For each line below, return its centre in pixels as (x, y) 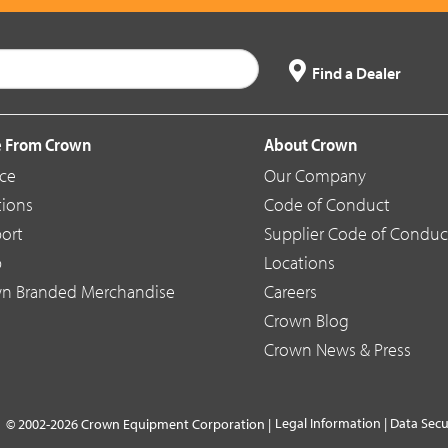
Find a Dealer (356, 73)
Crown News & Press (337, 350)
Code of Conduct (327, 205)
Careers (290, 292)
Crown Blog (306, 321)
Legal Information (328, 423)
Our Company (315, 176)
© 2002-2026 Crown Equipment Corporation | (138, 424)
